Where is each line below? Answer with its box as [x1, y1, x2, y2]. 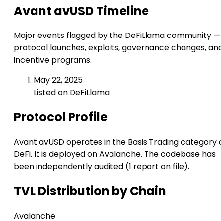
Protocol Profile [14, 109, 108, 126]
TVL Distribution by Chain [14, 183, 166, 200]
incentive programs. [14, 54, 92, 66]
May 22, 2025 [34, 74, 83, 86]
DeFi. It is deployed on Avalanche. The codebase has [14, 148, 216, 160]
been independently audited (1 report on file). [14, 161, 189, 173]
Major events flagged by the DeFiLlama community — [14, 30, 220, 41]
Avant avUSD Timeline [14, 2, 149, 19]
